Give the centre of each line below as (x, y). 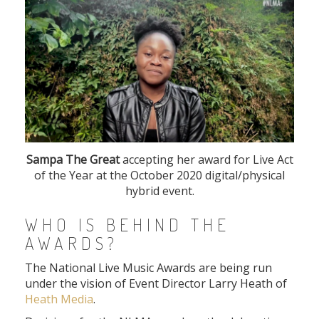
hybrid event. (159, 191)
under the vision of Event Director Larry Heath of (156, 284)
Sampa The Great (73, 160)
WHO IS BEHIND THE (127, 225)
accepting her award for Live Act (206, 160)
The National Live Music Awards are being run (148, 268)
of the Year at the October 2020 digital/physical (159, 176)
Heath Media (59, 299)
